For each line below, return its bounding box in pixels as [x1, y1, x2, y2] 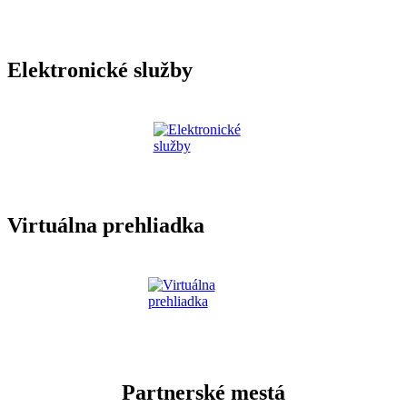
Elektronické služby [7, 58, 193, 83]
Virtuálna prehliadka [7, 213, 204, 238]
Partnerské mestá [122, 380, 285, 404]
